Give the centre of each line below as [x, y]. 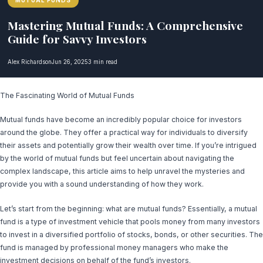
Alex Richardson [30, 62]
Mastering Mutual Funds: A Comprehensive [125, 25]
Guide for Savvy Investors [77, 39]
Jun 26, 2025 [70, 62]
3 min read [103, 62]
